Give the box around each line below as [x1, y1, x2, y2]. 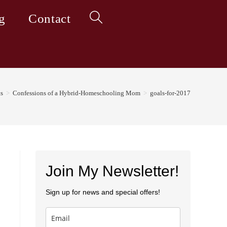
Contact [28, 12, 71, 25]
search [90, 90, 108, 97]
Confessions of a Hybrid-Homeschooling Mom [13, 89, 140, 97]
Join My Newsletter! [46, 163, 179, 179]
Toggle [90, 15, 110, 22]
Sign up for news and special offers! [46, 188, 160, 196]
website [90, 52, 111, 60]
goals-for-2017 [150, 89, 191, 97]
